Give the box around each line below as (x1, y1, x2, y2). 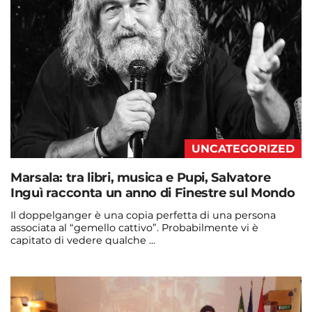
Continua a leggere (10, 253, 110, 266)
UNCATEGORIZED (192, 141, 295, 155)
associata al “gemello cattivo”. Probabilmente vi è (10, 221, 258, 234)
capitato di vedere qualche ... (10, 233, 155, 247)
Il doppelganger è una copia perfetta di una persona (10, 208, 276, 221)
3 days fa (114, 279, 157, 292)
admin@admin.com (10, 279, 111, 292)
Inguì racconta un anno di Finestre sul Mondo (10, 185, 295, 201)
